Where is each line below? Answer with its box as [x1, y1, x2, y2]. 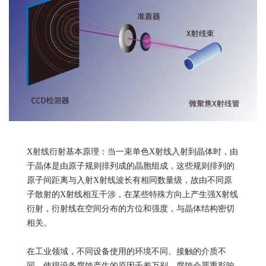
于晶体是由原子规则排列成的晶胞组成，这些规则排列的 [27, 161, 235, 171]
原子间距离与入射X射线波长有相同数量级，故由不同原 [27, 176, 232, 185]
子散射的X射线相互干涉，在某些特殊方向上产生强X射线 [27, 190, 238, 199]
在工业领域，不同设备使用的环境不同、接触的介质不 [27, 247, 226, 256]
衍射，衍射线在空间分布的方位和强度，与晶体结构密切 [27, 204, 235, 214]
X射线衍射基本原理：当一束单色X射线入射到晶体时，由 [27, 147, 238, 157]
